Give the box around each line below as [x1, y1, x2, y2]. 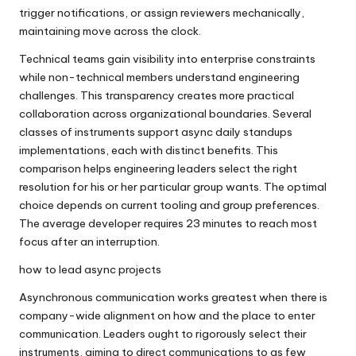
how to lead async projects [19, 261, 161, 277]
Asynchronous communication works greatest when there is [19, 289, 327, 304]
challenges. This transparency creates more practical [19, 87, 294, 103]
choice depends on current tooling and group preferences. [19, 197, 319, 212]
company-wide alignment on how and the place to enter [19, 308, 315, 323]
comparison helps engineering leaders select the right [19, 161, 297, 176]
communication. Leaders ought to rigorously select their [19, 326, 307, 341]
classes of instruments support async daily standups [19, 124, 292, 139]
